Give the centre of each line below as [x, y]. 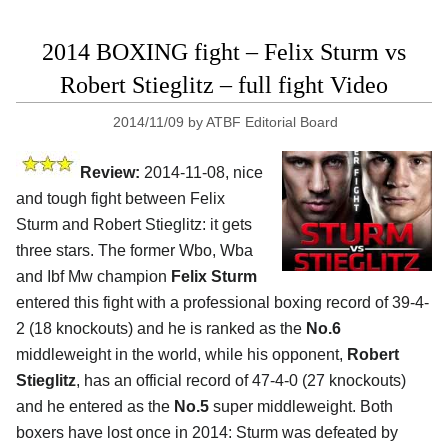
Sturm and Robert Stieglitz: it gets [134, 224]
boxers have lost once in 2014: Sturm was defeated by [207, 432]
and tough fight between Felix [120, 198]
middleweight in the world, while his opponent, [181, 354]
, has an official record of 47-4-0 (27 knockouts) [241, 380]
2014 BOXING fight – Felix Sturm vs [224, 51]
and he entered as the [95, 406]
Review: [110, 172]
